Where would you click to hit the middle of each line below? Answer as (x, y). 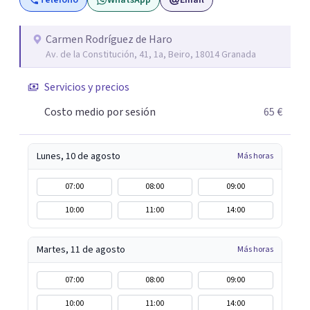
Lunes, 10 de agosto (79, 156)
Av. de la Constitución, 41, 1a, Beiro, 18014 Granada (151, 55)
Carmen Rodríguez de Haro (109, 39)
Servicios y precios (87, 87)
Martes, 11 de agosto (81, 250)
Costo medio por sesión (100, 112)
